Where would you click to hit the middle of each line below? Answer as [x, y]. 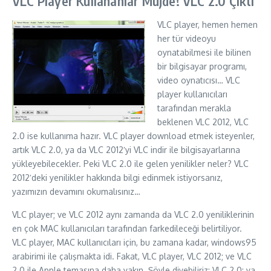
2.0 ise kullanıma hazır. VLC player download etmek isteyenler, [133, 136]
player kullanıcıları [192, 94]
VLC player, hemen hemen [207, 24]
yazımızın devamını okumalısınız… [76, 191]
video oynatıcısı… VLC [199, 80]
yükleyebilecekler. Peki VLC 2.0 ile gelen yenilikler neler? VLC [130, 164]
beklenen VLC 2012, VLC [203, 122]
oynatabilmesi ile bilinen [204, 52]
